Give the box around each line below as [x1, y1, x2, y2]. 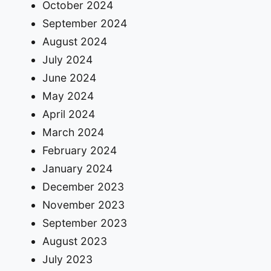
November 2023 [42, 198, 125, 212]
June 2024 [42, 71, 96, 85]
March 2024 [42, 126, 104, 139]
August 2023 [42, 235, 107, 248]
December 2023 [42, 180, 124, 194]
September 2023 [42, 217, 127, 230]
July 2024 [42, 53, 93, 67]
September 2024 [42, 17, 127, 30]
